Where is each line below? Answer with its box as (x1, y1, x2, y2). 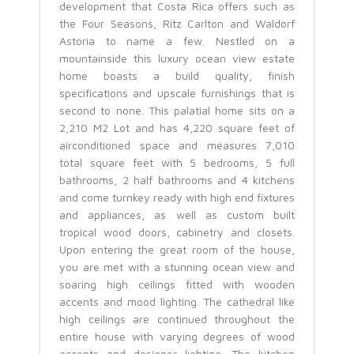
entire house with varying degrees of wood (59, 330, 295, 344)
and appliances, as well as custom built (59, 208, 295, 222)
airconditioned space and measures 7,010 (59, 138, 295, 153)
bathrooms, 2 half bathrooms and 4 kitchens (59, 173, 295, 187)
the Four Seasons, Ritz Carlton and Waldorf (59, 17, 295, 31)
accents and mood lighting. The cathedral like (59, 295, 295, 309)
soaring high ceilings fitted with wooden (59, 277, 295, 292)
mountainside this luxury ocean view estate (59, 51, 295, 66)
